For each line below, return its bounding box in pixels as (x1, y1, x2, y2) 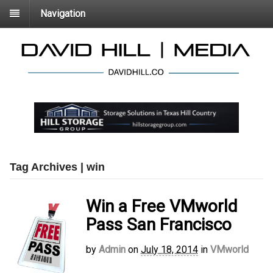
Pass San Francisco (86, 214, 232, 235)
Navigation (40, 7, 85, 19)
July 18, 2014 (141, 244, 198, 256)
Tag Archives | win (10, 161, 105, 174)
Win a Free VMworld (86, 196, 238, 217)
